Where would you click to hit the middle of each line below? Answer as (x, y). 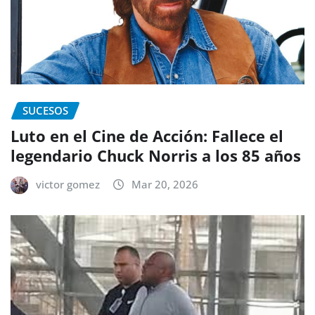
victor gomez (68, 185)
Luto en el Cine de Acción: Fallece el (147, 136)
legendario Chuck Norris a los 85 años (156, 156)
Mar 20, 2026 (165, 185)
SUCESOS (45, 110)
